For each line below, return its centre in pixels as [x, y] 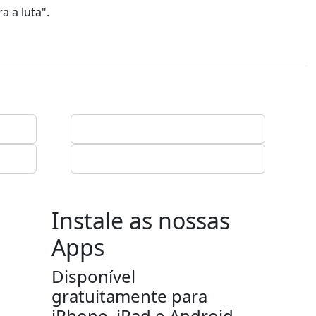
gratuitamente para [129, 296]
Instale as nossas [141, 220]
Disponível [93, 276]
